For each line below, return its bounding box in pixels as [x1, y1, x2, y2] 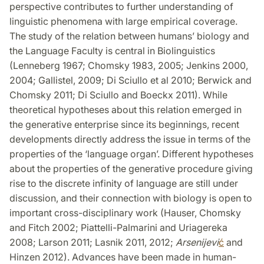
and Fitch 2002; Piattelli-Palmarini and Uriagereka [9, 222, 227, 234]
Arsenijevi [176, 236, 219, 249]
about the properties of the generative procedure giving [9, 163, 253, 175]
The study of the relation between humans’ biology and [9, 30, 249, 42]
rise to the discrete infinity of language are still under [9, 177, 238, 190]
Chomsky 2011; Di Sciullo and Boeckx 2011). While [9, 89, 227, 101]
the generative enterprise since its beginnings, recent [9, 118, 239, 131]
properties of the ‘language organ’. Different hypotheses [9, 148, 253, 160]
